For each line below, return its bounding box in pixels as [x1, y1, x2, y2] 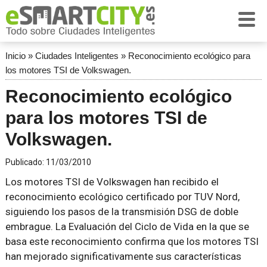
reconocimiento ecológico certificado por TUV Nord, [5, 191, 240, 203]
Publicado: [5, 157, 46, 167]
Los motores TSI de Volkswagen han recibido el [5, 176, 219, 188]
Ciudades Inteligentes [35, 51, 119, 61]
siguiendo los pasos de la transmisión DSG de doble [5, 206, 238, 218]
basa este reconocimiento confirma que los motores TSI [5, 235, 259, 247]
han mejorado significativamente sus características [5, 250, 241, 262]
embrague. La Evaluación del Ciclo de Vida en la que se [5, 221, 249, 232]
